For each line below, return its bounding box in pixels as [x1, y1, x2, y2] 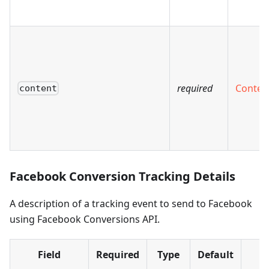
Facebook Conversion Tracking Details [10, 168, 235, 184]
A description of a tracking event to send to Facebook [10, 197, 252, 210]
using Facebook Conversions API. [10, 213, 160, 226]
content [19, 83, 58, 94]
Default [198, 248, 234, 261]
